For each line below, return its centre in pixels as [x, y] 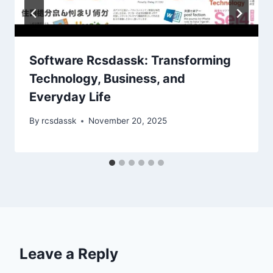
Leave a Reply [69, 254]
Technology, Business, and [107, 79]
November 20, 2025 [128, 121]
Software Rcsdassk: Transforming [130, 61]
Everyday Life [70, 97]
